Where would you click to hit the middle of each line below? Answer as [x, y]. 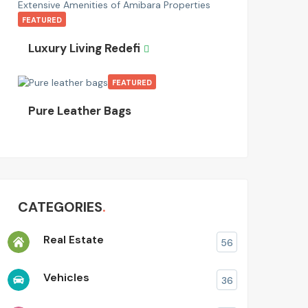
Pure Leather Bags [80, 111]
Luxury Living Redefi [84, 48]
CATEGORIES [60, 207]
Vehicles [66, 277]
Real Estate [74, 240]
